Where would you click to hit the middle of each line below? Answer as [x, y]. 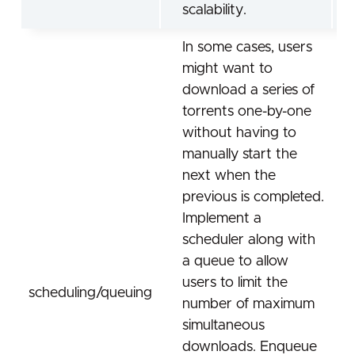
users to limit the [235, 283]
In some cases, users [247, 48]
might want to [227, 69]
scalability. [214, 10]
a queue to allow [235, 261]
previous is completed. [253, 197]
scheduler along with [249, 240]
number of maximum [248, 304]
